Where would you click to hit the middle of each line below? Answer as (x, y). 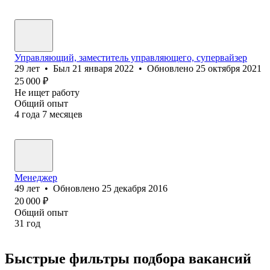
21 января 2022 (103, 68)
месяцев (66, 114)
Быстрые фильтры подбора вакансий (128, 258)
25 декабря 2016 (135, 188)
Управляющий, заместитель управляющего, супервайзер (131, 57)
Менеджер (36, 177)
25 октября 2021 (229, 68)
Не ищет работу (47, 92)
